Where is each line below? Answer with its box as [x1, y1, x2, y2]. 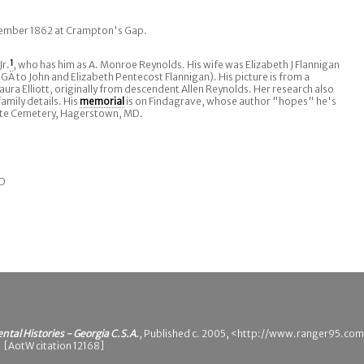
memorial [80, 95, 124, 107]
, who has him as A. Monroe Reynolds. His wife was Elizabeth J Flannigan [13, 58, 340, 71]
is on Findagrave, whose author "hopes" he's [124, 95, 336, 107]
